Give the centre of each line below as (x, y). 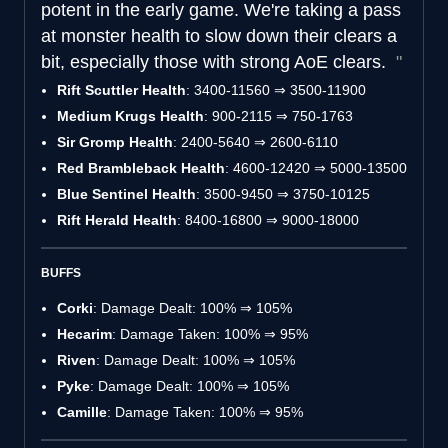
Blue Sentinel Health (126, 193)
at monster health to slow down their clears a (219, 35)
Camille (82, 411)
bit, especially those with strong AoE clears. (216, 61)
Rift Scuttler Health (121, 89)
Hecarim (84, 333)
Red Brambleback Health (141, 167)
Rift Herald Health (117, 219)
